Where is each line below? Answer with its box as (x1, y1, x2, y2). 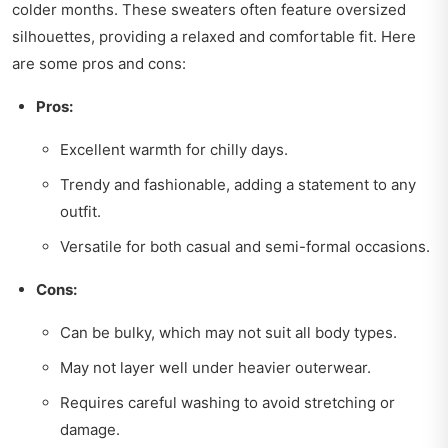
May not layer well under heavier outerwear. (60, 358, 371, 378)
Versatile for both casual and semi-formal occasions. (60, 237, 430, 257)
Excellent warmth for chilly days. (60, 140, 288, 160)
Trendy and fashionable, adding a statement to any (60, 175, 416, 195)
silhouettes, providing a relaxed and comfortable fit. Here (12, 27, 416, 47)
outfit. (60, 202, 101, 222)
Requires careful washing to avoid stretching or (60, 393, 395, 413)
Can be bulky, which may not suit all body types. (60, 323, 397, 343)
